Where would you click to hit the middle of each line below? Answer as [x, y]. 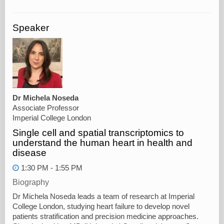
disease [29, 152]
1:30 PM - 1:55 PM [51, 168]
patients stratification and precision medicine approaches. [105, 216]
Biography [31, 182]
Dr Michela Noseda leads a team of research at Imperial [103, 196]
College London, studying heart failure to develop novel [101, 206]
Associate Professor [46, 108]
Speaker [31, 27]
